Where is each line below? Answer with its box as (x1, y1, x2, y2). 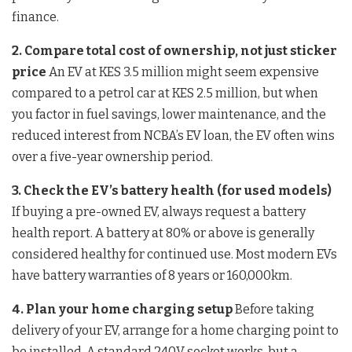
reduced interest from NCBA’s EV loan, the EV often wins (12, 127, 335, 143)
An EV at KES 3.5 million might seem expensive (46, 64, 319, 79)
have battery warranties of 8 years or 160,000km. (12, 267, 292, 283)
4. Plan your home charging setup (12, 301, 233, 317)
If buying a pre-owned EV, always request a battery (12, 203, 306, 219)
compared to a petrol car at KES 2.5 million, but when (12, 85, 318, 101)
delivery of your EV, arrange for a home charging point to (12, 322, 339, 338)
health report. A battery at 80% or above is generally (12, 225, 314, 240)
